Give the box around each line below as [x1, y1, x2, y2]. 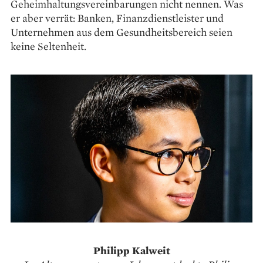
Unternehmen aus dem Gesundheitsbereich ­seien [11, 25, 232, 39]
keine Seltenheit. [11, 39, 86, 53]
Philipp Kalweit [93, 243, 170, 257]
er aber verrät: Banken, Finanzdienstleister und [11, 11, 224, 25]
